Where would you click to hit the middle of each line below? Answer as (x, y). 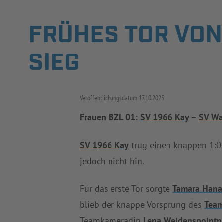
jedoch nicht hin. (112, 161)
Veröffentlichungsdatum (109, 98)
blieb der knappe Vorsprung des (142, 205)
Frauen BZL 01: (110, 117)
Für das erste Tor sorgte (126, 189)
